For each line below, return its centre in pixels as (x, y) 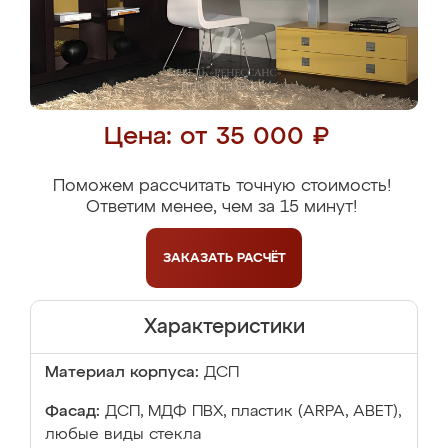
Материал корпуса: (122, 373)
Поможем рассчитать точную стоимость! (221, 186)
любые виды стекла (123, 435)
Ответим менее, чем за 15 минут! (221, 207)
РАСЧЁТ (261, 258)
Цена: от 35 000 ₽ (216, 137)
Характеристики (224, 327)
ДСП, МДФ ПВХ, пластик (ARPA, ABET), (253, 412)
